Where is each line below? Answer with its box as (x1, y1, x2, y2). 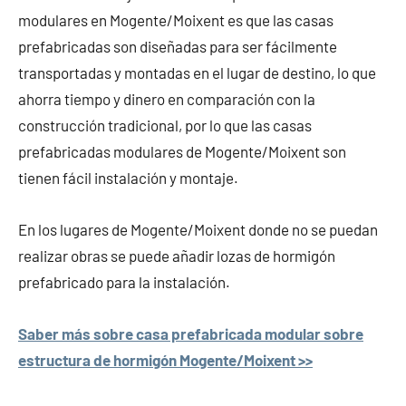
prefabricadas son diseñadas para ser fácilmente (18, 36, 337, 55)
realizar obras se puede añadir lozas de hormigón (18, 246, 335, 265)
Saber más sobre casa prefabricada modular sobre (18, 324, 363, 343)
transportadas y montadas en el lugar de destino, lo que (18, 63, 376, 82)
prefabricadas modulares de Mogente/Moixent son (18, 141, 346, 160)
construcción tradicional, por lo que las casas (18, 115, 312, 134)
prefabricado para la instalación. (18, 272, 230, 291)
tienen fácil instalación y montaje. (18, 168, 238, 187)
